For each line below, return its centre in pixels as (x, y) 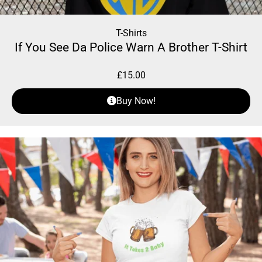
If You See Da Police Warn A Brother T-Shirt (131, 48)
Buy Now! (136, 101)
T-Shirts (131, 33)
